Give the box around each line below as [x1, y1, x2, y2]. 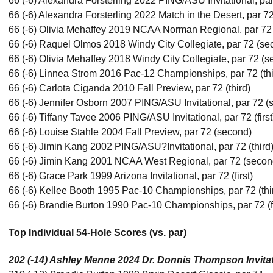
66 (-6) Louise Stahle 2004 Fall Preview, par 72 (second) [9, 127, 252, 137]
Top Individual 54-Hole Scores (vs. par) [9, 227, 186, 238]
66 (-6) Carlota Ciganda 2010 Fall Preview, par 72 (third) [9, 83, 250, 93]
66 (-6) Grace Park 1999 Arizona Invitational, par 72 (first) [9, 171, 253, 181]
